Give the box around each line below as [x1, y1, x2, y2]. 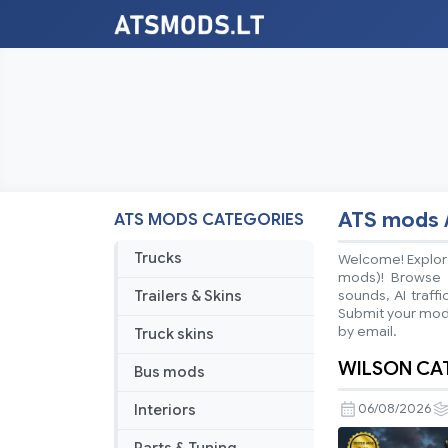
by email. [338, 323, 397, 341]
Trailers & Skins [134, 287, 242, 306]
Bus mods [134, 363, 205, 382]
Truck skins [134, 325, 214, 344]
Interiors [134, 401, 196, 420]
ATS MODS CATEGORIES [114, 210, 304, 231]
